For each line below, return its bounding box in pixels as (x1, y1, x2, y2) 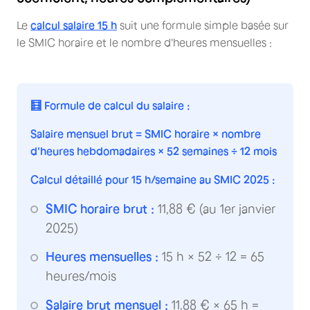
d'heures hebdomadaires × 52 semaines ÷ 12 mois (30, 144, 277, 157)
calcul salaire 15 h (30, 18, 117, 31)
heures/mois (46, 269, 116, 283)
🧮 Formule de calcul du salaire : (30, 98, 190, 111)
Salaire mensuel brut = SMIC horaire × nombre (30, 127, 261, 140)
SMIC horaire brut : (46, 201, 154, 216)
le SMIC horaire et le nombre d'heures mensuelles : (17, 35, 272, 48)
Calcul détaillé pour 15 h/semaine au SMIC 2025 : (30, 172, 275, 185)
